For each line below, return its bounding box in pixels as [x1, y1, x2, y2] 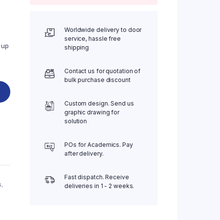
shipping [64, 44, 89, 51]
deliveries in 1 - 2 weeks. [64, 182, 135, 190]
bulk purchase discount [64, 76, 131, 83]
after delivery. [64, 150, 104, 157]
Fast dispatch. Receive [64, 173, 129, 181]
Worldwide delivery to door [64, 26, 142, 33]
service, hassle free [64, 35, 121, 42]
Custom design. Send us [64, 100, 134, 107]
